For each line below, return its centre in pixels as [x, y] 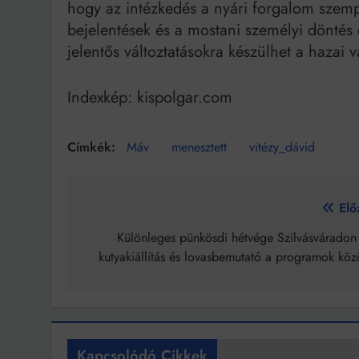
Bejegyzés [130, 212]
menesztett [199, 147]
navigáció [126, 241]
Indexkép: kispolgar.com [150, 98]
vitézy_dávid [282, 147]
